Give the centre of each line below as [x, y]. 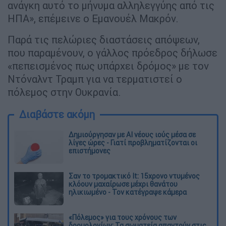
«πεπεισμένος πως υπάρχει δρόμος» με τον [108, 66]
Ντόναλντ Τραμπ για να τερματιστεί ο [95, 79]
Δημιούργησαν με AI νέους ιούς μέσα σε [132, 134]
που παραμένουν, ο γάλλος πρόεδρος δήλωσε [112, 52]
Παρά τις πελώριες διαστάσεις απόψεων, [104, 39]
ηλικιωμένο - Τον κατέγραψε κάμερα [128, 192]
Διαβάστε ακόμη [57, 114]
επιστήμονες [90, 151]
